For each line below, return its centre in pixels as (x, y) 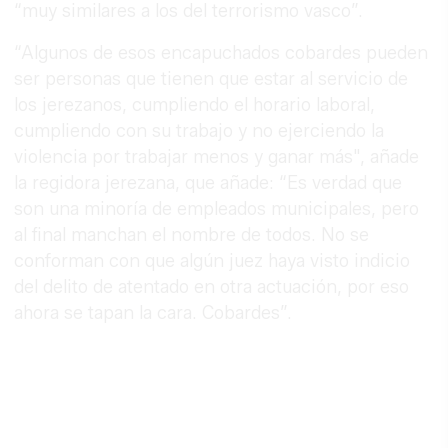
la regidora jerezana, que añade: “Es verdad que (208, 182)
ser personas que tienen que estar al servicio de (211, 78)
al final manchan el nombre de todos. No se (192, 234)
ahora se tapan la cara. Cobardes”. (153, 312)
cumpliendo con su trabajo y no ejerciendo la (199, 130)
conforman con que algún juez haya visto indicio (212, 260)
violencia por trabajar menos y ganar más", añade (217, 156)
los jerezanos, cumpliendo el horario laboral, (195, 104)
